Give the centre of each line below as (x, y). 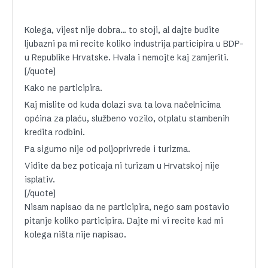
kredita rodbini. (55, 132)
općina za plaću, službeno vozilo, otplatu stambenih (127, 118)
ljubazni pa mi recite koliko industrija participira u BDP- (134, 43)
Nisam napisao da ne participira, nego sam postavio (127, 207)
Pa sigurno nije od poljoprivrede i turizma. (107, 149)
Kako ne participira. (63, 88)
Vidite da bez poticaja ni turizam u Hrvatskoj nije (122, 165)
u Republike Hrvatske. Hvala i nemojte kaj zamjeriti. (127, 57)
